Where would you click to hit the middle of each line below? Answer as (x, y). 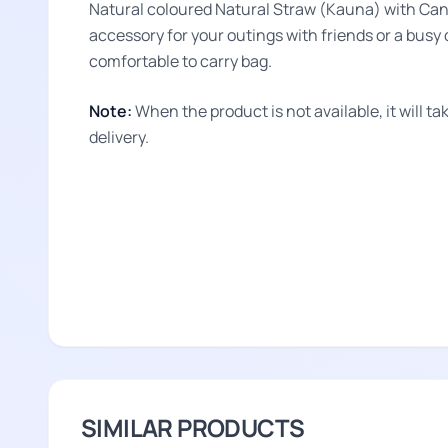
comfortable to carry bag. (182, 61)
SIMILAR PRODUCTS (193, 427)
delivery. (122, 137)
